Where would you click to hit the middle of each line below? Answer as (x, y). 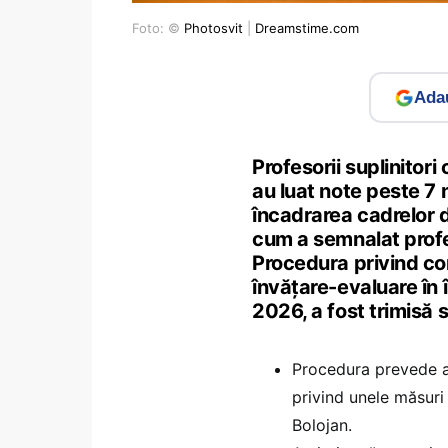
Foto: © (158, 28)
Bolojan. (322, 425)
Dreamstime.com (307, 28)
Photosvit (213, 28)
